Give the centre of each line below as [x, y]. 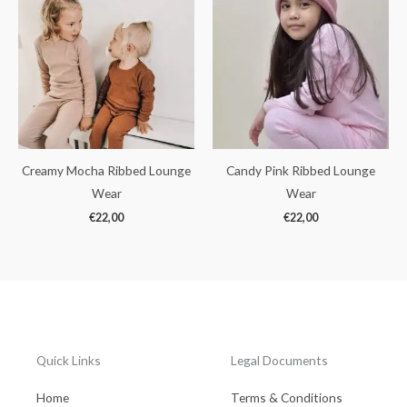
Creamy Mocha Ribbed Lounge [106, 171]
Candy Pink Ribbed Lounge [301, 171]
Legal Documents [279, 361]
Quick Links [69, 361]
